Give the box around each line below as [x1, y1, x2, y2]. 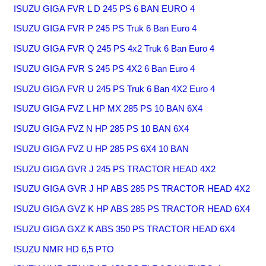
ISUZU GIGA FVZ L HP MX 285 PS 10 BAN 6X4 [14, 103, 203, 114]
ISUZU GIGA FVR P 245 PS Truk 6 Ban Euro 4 [14, 23, 197, 34]
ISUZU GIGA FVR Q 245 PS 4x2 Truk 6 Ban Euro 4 [14, 43, 215, 54]
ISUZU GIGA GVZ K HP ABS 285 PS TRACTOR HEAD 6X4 [14, 204, 251, 214]
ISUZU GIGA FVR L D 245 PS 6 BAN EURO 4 [14, 3, 195, 14]
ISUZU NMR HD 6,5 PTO [14, 243, 115, 254]
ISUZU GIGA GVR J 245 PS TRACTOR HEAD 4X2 [14, 163, 216, 174]
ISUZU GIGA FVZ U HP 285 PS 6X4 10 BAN [14, 143, 189, 154]
